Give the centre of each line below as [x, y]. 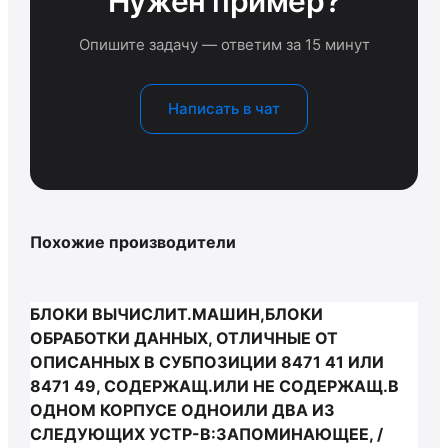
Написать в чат [224, 108]
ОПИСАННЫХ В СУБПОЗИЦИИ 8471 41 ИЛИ [207, 362]
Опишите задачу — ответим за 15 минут [224, 44]
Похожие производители [133, 242]
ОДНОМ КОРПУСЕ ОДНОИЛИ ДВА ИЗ [182, 410]
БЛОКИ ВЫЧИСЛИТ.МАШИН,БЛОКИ [176, 314]
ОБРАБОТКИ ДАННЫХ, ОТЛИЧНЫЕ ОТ [184, 338]
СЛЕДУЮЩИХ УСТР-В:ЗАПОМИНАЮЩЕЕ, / [206, 434]
